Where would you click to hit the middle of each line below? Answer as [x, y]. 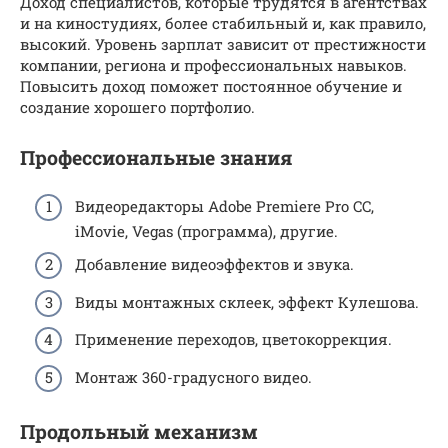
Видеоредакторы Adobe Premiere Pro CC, [224, 205]
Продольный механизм [139, 431]
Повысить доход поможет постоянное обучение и [211, 85]
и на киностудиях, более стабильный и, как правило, [223, 22]
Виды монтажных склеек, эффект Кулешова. [247, 301]
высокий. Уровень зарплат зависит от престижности [223, 43]
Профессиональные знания [156, 157]
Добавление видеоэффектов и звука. [214, 264]
